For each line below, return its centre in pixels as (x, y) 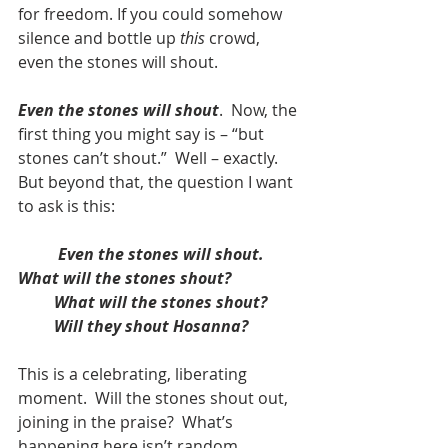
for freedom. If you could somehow (152, 13)
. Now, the (260, 109)
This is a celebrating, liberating (134, 373)
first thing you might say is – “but (143, 133)
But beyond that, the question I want (157, 181)
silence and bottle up (99, 37)
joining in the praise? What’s (127, 421)
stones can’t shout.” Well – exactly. (152, 157)
